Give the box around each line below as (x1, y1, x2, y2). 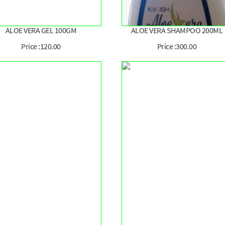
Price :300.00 (157, 41, 197, 52)
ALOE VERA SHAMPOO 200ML (131, 25, 223, 36)
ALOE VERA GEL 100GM (5, 25, 77, 36)
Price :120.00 (21, 41, 61, 52)
